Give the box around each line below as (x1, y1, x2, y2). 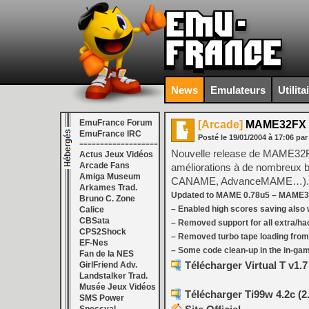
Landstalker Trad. (79, 271, 148, 281)
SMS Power (79, 293, 124, 303)
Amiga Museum (79, 172, 141, 181)
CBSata (79, 216, 110, 226)
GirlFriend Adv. (79, 260, 137, 270)
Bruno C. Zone (79, 194, 135, 203)
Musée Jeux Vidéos (79, 282, 156, 292)
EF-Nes (79, 238, 108, 248)
